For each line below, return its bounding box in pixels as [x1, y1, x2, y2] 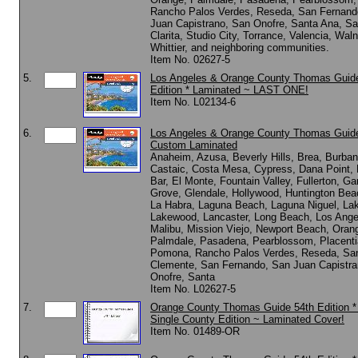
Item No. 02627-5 [150, 54, 230, 66]
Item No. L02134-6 [150, 96, 236, 108]
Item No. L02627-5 [150, 283, 236, 295]
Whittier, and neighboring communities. [150, 42, 329, 54]
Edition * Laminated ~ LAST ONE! [150, 84, 308, 96]
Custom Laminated [150, 139, 237, 151]
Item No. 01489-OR [150, 325, 240, 337]
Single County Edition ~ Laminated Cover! [150, 313, 344, 325]
